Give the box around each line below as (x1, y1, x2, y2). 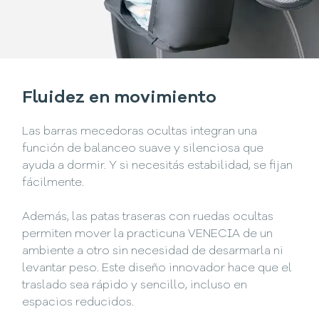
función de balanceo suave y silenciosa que (22, 143, 264, 155)
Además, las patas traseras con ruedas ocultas (22, 211, 274, 224)
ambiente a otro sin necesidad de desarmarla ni (22, 246, 284, 258)
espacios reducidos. (22, 297, 135, 309)
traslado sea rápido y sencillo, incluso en (22, 280, 248, 292)
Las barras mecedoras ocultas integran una (22, 126, 258, 138)
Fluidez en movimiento (22, 89, 217, 107)
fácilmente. (22, 177, 85, 189)
